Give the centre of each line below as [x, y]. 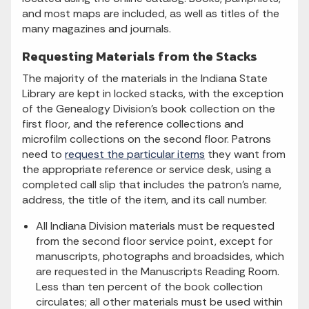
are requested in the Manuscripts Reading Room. [158, 271]
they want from [245, 154]
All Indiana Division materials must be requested [155, 226]
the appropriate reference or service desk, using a [147, 169]
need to [43, 154]
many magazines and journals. [97, 29]
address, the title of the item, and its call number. [144, 200]
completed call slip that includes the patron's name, [152, 185]
